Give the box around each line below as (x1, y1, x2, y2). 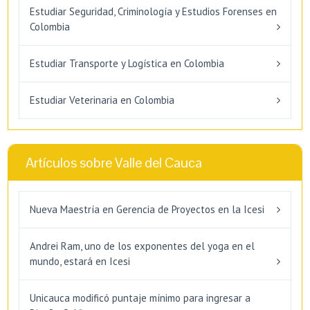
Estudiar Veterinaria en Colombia (30, 93, 174, 107)
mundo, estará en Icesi (30, 254, 130, 268)
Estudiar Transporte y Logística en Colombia (30, 56, 224, 70)
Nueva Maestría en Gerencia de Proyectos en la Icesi (30, 202, 264, 216)
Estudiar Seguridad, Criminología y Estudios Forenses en (30, 4, 277, 18)
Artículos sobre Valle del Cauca (26, 153, 202, 172)
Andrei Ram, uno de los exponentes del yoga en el (30, 239, 255, 253)
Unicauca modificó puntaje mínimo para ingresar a (30, 291, 250, 304)
